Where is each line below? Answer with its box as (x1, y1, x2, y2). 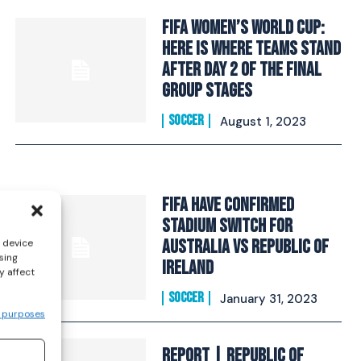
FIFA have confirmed (161, 193, 294, 217)
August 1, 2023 (219, 114, 306, 130)
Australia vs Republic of (161, 235, 329, 259)
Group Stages (161, 79, 252, 102)
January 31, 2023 (219, 291, 317, 307)
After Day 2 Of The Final (161, 58, 322, 81)
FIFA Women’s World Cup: (161, 16, 325, 39)
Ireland (161, 256, 214, 280)
